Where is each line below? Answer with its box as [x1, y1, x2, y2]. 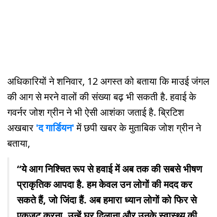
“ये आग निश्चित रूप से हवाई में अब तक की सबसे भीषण [17, 162, 202, 176]
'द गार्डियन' [36, 121, 74, 135]
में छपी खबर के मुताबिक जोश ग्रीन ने [74, 121, 201, 135]
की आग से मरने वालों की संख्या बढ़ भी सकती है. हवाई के [7, 90, 196, 104]
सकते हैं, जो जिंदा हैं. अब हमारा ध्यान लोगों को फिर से [17, 193, 197, 207]
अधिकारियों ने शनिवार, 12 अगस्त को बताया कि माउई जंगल [7, 75, 209, 88]
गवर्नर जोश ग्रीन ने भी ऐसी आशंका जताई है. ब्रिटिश [7, 106, 184, 119]
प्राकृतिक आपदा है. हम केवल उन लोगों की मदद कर [17, 178, 192, 191]
